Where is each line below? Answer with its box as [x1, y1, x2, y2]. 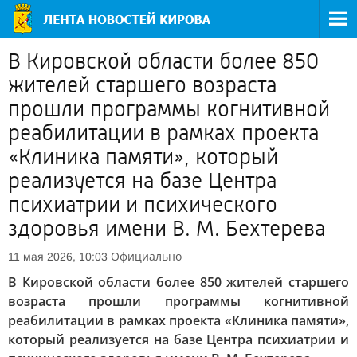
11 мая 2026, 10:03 [8, 250, 108, 263]
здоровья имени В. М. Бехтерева [8, 216, 325, 241]
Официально [111, 249, 182, 264]
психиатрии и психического [8, 192, 277, 218]
